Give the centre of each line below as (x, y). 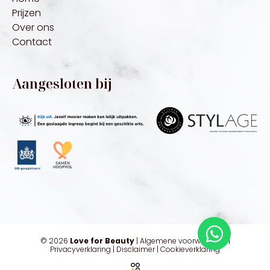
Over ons (33, 28)
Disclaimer (136, 250)
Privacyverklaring (80, 250)
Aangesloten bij (62, 83)
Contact (32, 42)
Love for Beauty (102, 241)
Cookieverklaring (190, 250)
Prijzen (27, 13)
